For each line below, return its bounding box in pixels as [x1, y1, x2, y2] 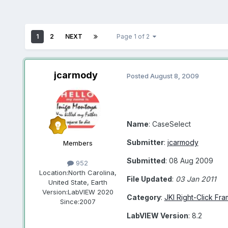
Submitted [126, 156, 165, 165]
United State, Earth [48, 178, 107, 187]
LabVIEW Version [126, 211, 188, 220]
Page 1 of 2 [116, 33, 153, 41]
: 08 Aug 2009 [165, 156, 213, 165]
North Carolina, [68, 168, 117, 177]
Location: [39, 168, 68, 177]
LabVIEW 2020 [67, 188, 113, 196]
